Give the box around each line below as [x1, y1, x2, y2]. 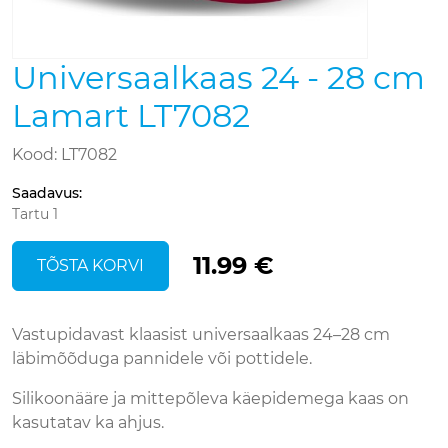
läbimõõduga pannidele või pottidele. [12, 349, 312, 368]
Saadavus [12, 184, 79, 202]
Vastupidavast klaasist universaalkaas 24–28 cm [12, 325, 390, 344]
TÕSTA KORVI [37, 256, 144, 275]
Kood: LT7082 [12, 145, 117, 164]
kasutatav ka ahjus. [12, 413, 164, 432]
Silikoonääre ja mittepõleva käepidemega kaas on [12, 389, 409, 408]
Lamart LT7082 [12, 96, 250, 135]
